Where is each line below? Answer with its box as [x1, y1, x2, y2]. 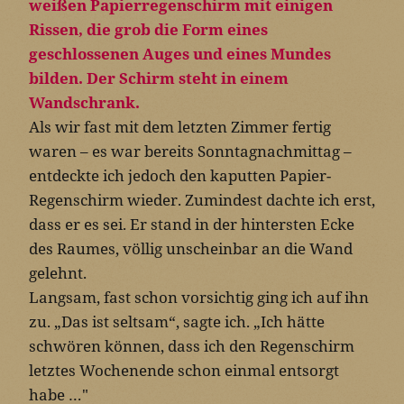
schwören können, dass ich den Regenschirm [29, 335, 354, 357]
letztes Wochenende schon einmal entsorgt [29, 360, 339, 381]
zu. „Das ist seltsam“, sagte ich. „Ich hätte [29, 311, 325, 333]
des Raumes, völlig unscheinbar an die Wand [29, 238, 353, 260]
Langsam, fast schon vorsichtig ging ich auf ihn [29, 287, 369, 308]
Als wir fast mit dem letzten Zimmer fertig [29, 116, 331, 138]
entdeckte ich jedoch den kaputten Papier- [29, 165, 331, 187]
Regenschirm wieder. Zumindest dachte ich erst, [29, 189, 375, 211]
